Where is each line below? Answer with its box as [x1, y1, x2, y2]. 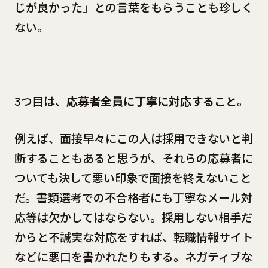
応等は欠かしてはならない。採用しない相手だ [14, 208, 252, 226]
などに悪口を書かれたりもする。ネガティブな [14, 248, 252, 265]
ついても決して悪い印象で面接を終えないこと [14, 169, 251, 186]
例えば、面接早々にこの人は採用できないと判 [14, 129, 253, 147]
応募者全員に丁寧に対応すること [66, 92, 237, 109]
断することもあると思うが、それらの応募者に [14, 149, 253, 166]
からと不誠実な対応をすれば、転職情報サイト [14, 228, 253, 245]
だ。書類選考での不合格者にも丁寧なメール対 [14, 188, 252, 206]
